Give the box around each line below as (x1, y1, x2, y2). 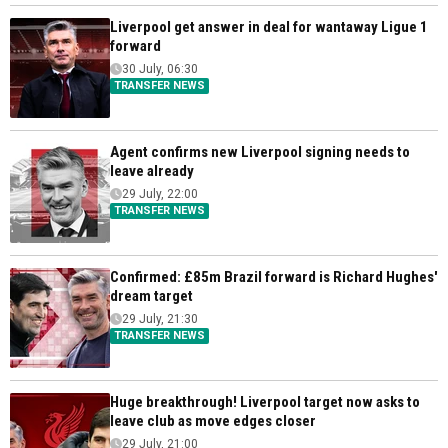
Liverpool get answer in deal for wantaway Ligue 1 (110, 18, 428, 37)
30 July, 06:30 (122, 62, 198, 77)
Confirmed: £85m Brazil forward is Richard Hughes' (110, 268, 438, 287)
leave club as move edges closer (110, 412, 316, 431)
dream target (110, 287, 193, 306)
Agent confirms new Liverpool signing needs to (110, 143, 410, 162)
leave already (110, 162, 194, 181)
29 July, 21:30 (122, 312, 198, 327)
